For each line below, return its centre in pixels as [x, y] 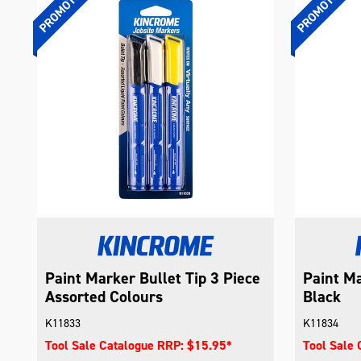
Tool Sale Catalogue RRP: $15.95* [139, 345]
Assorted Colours [104, 296]
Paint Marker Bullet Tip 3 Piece [153, 278]
